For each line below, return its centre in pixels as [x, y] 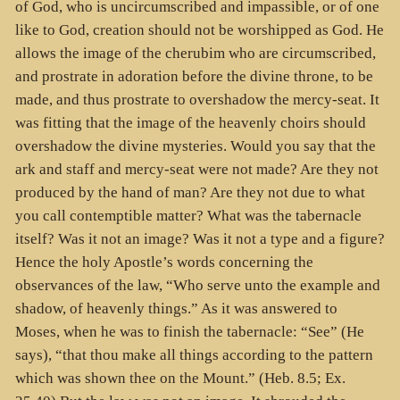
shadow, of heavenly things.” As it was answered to [176, 309]
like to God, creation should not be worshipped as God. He [199, 30]
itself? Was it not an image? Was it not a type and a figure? [200, 239]
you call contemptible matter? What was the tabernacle [188, 216]
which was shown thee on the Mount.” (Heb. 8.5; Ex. [180, 379]
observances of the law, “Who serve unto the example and [197, 286]
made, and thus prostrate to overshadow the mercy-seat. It [197, 100]
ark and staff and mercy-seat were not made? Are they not [196, 170]
